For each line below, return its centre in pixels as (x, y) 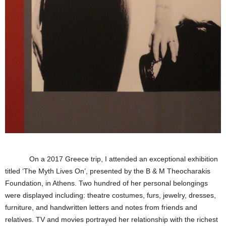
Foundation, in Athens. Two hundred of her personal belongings (106, 183)
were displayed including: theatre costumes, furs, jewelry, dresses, (110, 195)
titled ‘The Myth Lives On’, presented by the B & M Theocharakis (108, 171)
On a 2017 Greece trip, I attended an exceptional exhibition (111, 159)
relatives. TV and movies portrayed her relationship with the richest (111, 219)
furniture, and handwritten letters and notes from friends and (101, 207)
